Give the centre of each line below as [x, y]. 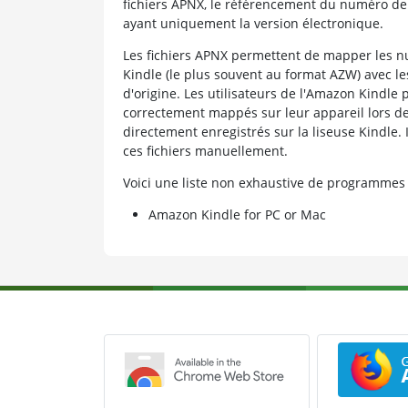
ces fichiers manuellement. [205, 150]
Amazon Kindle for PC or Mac [237, 214]
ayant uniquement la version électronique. [253, 23]
